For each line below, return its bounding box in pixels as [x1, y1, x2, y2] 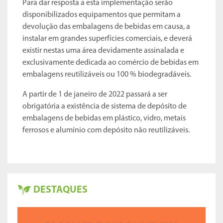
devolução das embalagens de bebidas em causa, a [22, 23, 190, 31]
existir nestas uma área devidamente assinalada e [22, 47, 184, 55]
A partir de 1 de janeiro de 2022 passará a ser [22, 91, 167, 99]
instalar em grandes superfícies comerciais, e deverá [22, 35, 192, 43]
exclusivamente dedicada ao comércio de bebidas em [22, 59, 199, 67]
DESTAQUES [31, 185, 88, 195]
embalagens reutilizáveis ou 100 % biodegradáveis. [22, 71, 191, 79]
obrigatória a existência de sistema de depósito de [22, 103, 187, 111]
